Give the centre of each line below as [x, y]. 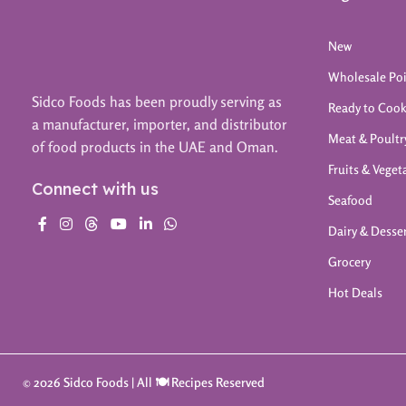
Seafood [351, 199]
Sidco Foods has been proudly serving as [157, 101]
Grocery [350, 261]
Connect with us [95, 188]
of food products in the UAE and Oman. [155, 146]
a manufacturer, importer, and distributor [159, 124]
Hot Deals [356, 292]
